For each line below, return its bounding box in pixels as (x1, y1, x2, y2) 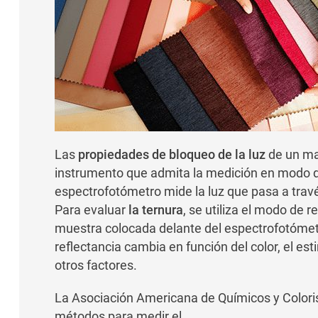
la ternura (128, 202, 183, 218)
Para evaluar (54, 202, 128, 218)
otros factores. (54, 258, 137, 273)
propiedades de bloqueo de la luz (77, 147, 265, 163)
